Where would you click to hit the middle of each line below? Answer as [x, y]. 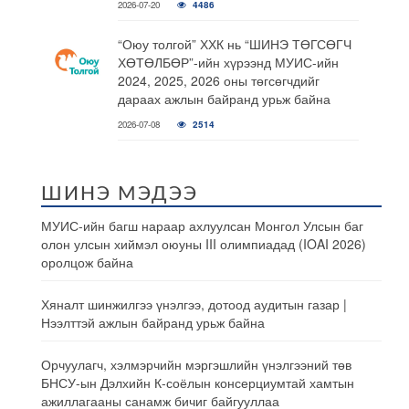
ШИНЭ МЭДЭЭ [120, 194]
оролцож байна [87, 262]
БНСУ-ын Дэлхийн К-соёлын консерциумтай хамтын [198, 383]
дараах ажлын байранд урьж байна [224, 99]
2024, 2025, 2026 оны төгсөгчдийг [218, 80]
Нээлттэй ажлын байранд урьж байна [153, 322]
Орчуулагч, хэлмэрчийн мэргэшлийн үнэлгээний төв [196, 364]
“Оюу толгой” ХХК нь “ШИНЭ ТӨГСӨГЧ [234, 44]
